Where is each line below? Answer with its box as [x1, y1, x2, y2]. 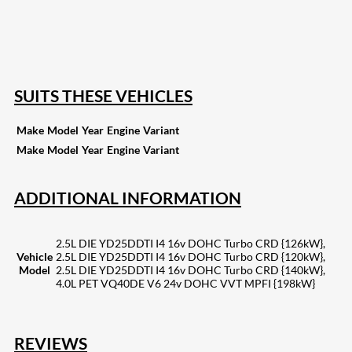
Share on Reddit [27, 5, 104, 19]
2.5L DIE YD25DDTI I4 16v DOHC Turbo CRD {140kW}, [56, 263, 325, 277]
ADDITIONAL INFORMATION [14, 188, 241, 208]
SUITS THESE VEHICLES [14, 85, 192, 105]
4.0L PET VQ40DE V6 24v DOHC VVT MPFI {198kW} [56, 277, 315, 291]
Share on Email [33, 31, 105, 46]
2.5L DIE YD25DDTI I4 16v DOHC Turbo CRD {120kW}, [56, 250, 325, 264]
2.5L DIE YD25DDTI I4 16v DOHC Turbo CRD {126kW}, [56, 236, 325, 251]
